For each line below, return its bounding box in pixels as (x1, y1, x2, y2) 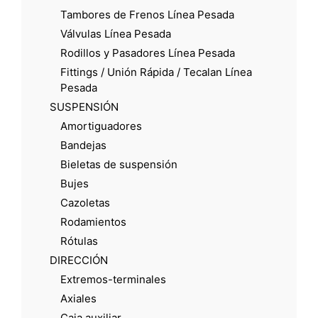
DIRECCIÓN (50, 253, 108, 267)
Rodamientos (60, 214, 126, 229)
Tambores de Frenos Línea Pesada (60, 7, 234, 21)
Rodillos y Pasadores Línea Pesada (60, 45, 235, 60)
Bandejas (60, 138, 106, 152)
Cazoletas (60, 195, 110, 209)
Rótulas (60, 234, 98, 248)
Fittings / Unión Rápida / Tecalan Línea (60, 65, 252, 79)
